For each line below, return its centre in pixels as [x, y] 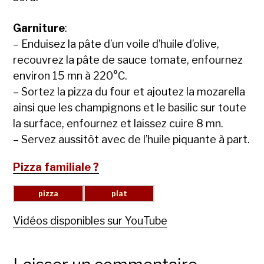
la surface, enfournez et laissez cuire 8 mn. [118, 123]
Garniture [39, 28]
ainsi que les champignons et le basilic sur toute [130, 107]
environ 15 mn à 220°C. [70, 75]
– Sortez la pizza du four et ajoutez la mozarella [129, 91]
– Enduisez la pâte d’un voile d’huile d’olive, [116, 44]
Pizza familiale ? [56, 167]
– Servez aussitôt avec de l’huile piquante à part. [132, 139]
